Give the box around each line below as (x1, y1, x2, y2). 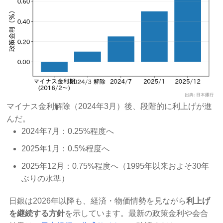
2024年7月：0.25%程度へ (21, 126, 114, 135)
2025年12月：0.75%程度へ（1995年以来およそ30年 (21, 161, 210, 170)
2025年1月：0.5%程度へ (21, 144, 110, 153)
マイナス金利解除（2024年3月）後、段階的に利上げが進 (6, 102, 213, 111)
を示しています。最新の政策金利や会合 (65, 209, 209, 218)
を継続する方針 (9, 209, 65, 218)
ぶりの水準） (21, 174, 70, 183)
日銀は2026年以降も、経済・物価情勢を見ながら (9, 196, 187, 205)
